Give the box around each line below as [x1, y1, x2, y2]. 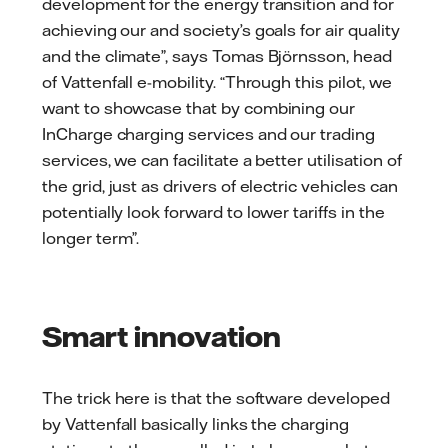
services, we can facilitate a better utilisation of [42, 149, 402, 170]
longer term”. [42, 227, 140, 248]
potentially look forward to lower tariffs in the [42, 201, 385, 222]
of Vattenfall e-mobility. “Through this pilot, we [42, 71, 392, 92]
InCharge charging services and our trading [42, 123, 375, 144]
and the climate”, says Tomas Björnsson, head [42, 45, 392, 66]
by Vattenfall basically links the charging [42, 413, 349, 434]
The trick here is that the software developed [42, 387, 390, 408]
